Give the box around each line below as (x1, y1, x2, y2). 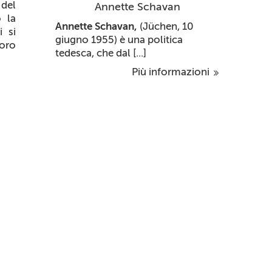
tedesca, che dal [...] (55, 47, 146, 59)
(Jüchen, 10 (140, 20, 194, 32)
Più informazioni (132, 66, 212, 78)
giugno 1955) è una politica (55, 33, 183, 46)
